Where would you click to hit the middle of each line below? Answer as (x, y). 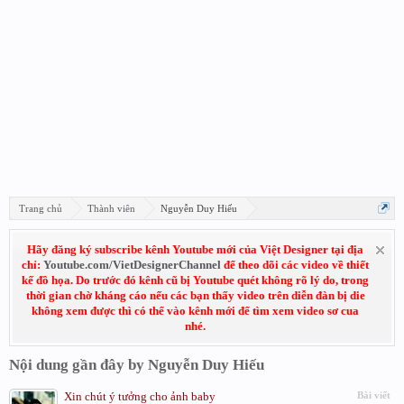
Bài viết (374, 395)
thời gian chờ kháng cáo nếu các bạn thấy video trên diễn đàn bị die (195, 295)
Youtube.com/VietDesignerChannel (132, 265)
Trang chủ (41, 208)
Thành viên (111, 208)
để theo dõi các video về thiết (295, 265)
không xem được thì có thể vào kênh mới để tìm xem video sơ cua (195, 311)
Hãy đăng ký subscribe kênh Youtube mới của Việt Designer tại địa (195, 249)
